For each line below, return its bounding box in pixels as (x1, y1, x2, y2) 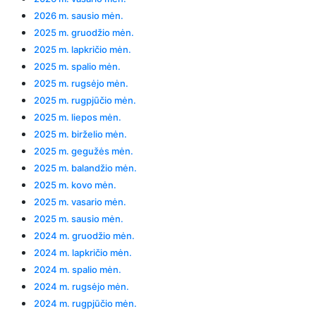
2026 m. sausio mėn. (34, 9, 123, 21)
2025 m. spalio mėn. (34, 60, 121, 72)
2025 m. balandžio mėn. (34, 162, 137, 174)
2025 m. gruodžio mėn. (34, 26, 134, 38)
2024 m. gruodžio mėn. (34, 229, 135, 241)
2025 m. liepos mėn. (34, 111, 121, 123)
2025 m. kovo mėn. (34, 178, 116, 190)
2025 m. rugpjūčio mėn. (34, 94, 136, 106)
